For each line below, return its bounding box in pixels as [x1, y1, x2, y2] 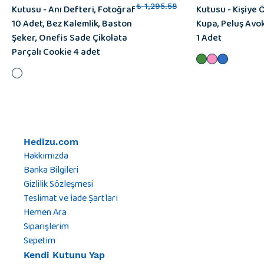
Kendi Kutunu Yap [24, 249, 105, 260]
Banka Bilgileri [24, 161, 78, 179]
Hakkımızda [24, 147, 68, 164]
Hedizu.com [24, 136, 78, 147]
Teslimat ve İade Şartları [24, 189, 118, 207]
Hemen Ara [24, 203, 67, 221]
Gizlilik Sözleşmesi [24, 175, 93, 193]
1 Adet [196, 29, 222, 47]
